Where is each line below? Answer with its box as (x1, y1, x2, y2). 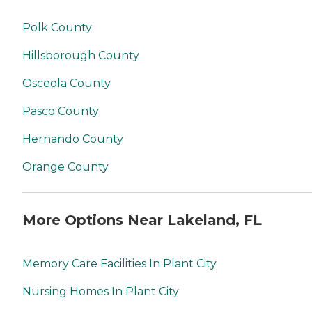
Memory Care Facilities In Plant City (22, 256, 217, 270)
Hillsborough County (22, 49, 139, 63)
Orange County (22, 160, 109, 174)
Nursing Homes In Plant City (22, 284, 179, 298)
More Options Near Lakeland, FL (22, 211, 262, 228)
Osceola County (22, 77, 111, 91)
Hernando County (22, 132, 123, 146)
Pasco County (22, 104, 99, 118)
